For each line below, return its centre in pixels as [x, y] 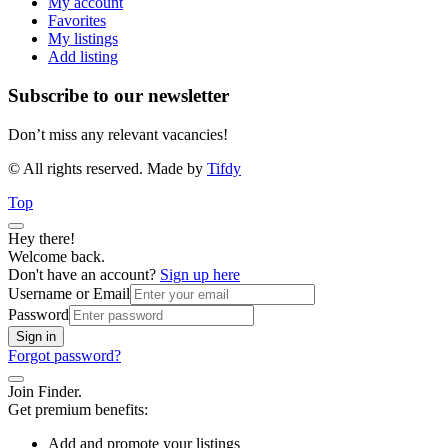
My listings [83, 39]
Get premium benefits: [78, 409]
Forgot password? [64, 355]
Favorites [77, 21]
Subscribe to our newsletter [118, 95]
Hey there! [41, 238]
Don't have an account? [84, 274]
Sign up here [200, 274]
